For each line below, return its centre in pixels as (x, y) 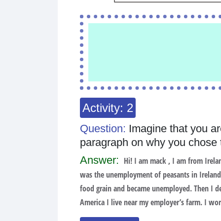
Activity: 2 (108, 108)
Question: (104, 129)
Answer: (101, 160)
